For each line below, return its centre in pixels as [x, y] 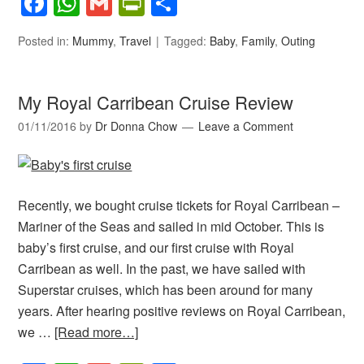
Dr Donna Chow [136, 126]
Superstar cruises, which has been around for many [166, 290]
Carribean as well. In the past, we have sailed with [162, 269]
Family [258, 41]
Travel [136, 41]
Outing [299, 41]
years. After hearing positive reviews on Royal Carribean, [182, 311]
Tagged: [187, 41]
